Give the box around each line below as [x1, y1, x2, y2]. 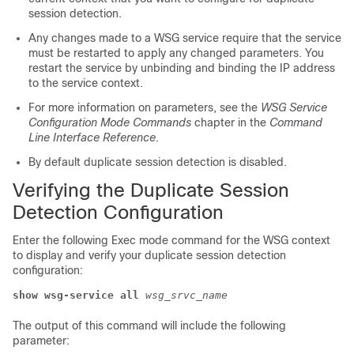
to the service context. [28, 76, 143, 89]
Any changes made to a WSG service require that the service [28, 31, 341, 44]
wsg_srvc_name [145, 288, 228, 301]
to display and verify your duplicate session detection [13, 248, 286, 262]
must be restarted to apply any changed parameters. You [28, 46, 324, 59]
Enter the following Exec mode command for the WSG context [13, 233, 330, 247]
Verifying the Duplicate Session [13, 179, 289, 201]
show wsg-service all [13, 288, 139, 301]
